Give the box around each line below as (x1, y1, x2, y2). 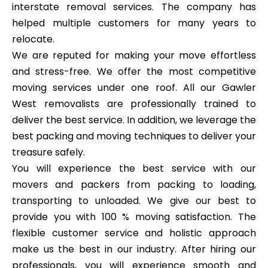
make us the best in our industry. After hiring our (12, 242, 256, 256)
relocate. (12, 32, 54, 46)
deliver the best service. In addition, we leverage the (12, 112, 256, 127)
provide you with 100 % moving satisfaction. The (12, 209, 256, 224)
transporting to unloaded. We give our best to (12, 193, 256, 208)
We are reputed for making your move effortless (12, 48, 256, 62)
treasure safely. (12, 145, 85, 159)
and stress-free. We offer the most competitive (12, 64, 256, 78)
